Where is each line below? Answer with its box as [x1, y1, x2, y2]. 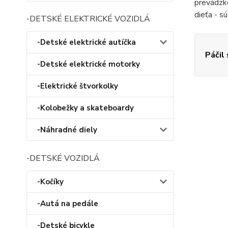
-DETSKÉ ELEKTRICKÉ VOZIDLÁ [26, 13, 150, 24]
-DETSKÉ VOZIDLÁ [26, 153, 100, 164]
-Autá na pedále [37, 198, 98, 209]
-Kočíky [37, 177, 64, 187]
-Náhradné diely [37, 125, 97, 135]
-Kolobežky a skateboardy [37, 103, 134, 113]
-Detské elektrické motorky [37, 59, 140, 69]
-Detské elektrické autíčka [37, 37, 136, 47]
